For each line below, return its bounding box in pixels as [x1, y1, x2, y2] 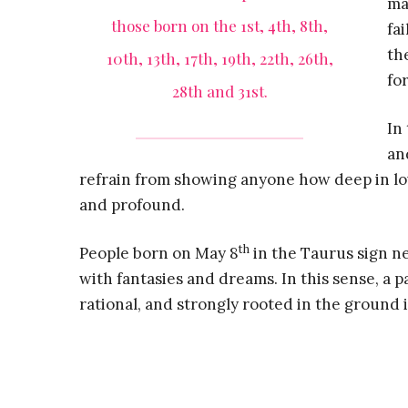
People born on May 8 [79, 243, 239, 263]
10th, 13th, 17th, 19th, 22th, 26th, [106, 48, 333, 68]
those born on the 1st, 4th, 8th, [111, 15, 328, 36]
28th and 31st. [171, 81, 268, 101]
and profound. [79, 195, 185, 215]
